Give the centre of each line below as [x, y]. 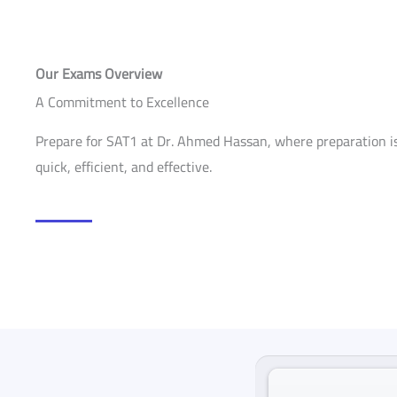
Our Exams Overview [99, 74]
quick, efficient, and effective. [124, 167]
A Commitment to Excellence [122, 102]
